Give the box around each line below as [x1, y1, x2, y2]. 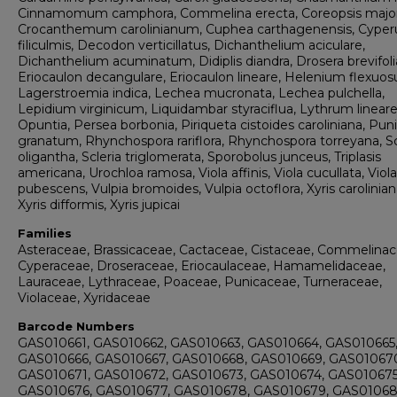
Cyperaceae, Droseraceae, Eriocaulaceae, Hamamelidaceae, [18, 258, 385, 275]
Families [18, 226, 72, 241]
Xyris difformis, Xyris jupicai [18, 197, 180, 214]
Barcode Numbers [18, 319, 135, 334]
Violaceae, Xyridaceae [18, 290, 151, 307]
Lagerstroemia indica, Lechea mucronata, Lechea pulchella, [18, 85, 385, 102]
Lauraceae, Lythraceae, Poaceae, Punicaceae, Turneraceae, [18, 274, 382, 291]
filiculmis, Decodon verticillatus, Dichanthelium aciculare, [18, 37, 365, 54]
